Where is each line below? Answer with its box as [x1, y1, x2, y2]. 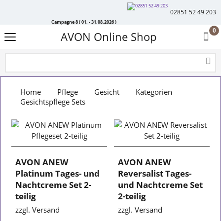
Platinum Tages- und [15, 168, 100, 179]
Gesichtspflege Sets [20, 97, 85, 107]
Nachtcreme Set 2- [15, 179, 92, 190]
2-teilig [118, 190, 146, 202]
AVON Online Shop [61, 30, 156, 44]
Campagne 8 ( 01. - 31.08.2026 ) [51, 18, 116, 25]
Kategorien [136, 87, 172, 97]
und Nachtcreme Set [118, 179, 203, 190]
